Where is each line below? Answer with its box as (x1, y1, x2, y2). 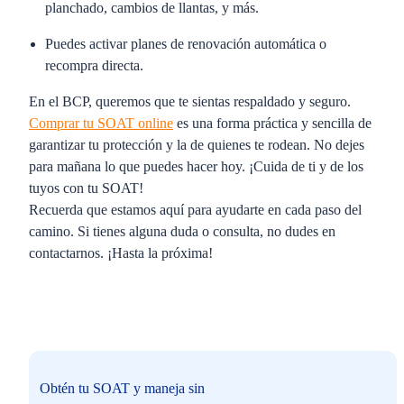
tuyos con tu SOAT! (29, 180, 143, 196)
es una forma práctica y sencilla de (173, 115, 372, 131)
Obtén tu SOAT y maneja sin (40, 381, 205, 396)
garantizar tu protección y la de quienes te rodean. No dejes (29, 137, 364, 152)
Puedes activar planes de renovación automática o (45, 36, 326, 51)
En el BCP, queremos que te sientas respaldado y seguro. (29, 94, 351, 109)
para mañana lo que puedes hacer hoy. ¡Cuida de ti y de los (29, 159, 363, 174)
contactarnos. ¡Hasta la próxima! (29, 245, 213, 261)
